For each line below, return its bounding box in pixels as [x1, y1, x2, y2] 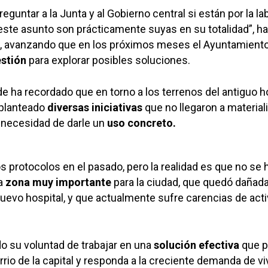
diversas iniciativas [47, 101, 142, 114]
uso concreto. [107, 117, 176, 129]
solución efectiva [154, 239, 239, 251]
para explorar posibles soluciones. [26, 54, 190, 66]
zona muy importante [5, 176, 111, 188]
